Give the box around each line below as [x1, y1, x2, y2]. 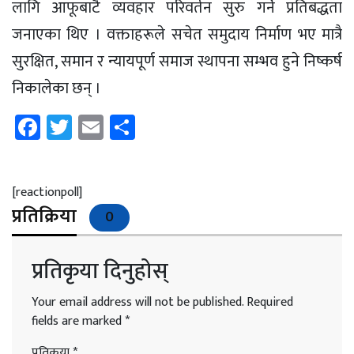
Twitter [72, 105, 150, 148]
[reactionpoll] [12, 181, 82, 203]
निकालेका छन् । [12, 74, 101, 102]
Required [247, 291, 293, 313]
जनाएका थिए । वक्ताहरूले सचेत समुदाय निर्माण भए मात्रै [12, 21, 342, 48]
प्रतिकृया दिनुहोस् [32, 252, 168, 290]
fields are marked [32, 310, 125, 332]
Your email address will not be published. [32, 291, 243, 313]
